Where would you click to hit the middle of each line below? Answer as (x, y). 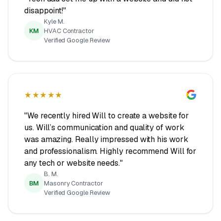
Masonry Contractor (74, 183)
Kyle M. (54, 21)
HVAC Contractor (69, 31)
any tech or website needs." (74, 163)
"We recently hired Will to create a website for (107, 115)
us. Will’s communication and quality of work (104, 127)
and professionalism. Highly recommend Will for (110, 151)
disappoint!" (45, 10)
